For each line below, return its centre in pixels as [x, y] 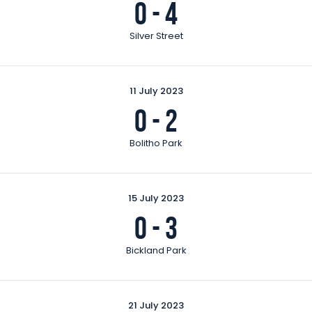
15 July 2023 [156, 198]
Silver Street [156, 36]
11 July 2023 [156, 91]
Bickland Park [156, 250]
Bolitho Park [156, 143]
